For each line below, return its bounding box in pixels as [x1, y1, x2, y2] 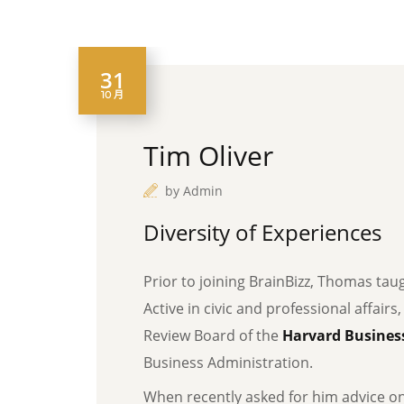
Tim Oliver [143, 137, 273, 174]
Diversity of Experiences [143, 217, 381, 247]
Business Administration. [143, 353, 313, 372]
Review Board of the [143, 326, 282, 345]
